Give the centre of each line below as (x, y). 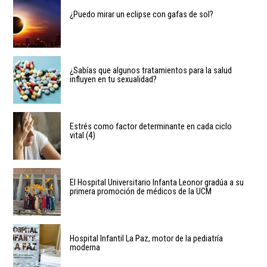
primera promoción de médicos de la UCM (141, 192)
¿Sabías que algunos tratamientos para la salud (151, 71)
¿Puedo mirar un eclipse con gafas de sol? (142, 15)
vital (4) (83, 136)
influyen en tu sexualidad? (113, 80)
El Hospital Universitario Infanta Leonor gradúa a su (157, 183)
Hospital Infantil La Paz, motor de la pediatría (146, 239)
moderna (85, 248)
